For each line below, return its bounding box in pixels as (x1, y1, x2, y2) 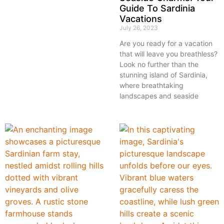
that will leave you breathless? (119, 49, 217, 58)
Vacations (119, 13, 162, 24)
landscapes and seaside (119, 91, 198, 100)
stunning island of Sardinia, (119, 70, 207, 79)
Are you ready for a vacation (119, 39, 212, 48)
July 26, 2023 (119, 24, 158, 32)
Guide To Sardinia (119, 3, 195, 14)
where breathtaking (119, 81, 183, 90)
